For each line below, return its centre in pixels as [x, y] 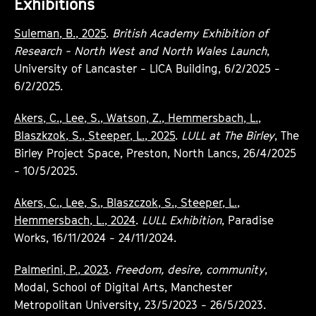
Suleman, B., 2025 [60, 33]
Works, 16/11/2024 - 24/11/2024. [96, 237]
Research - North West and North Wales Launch [141, 50]
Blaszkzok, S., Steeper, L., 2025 [95, 135]
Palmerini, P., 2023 [62, 269]
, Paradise [248, 220]
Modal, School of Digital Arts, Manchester [123, 287]
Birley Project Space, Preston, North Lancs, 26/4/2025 [156, 153]
